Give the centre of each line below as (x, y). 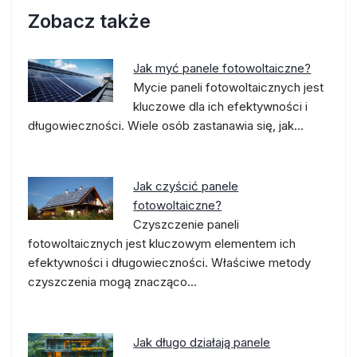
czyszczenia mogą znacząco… (112, 282)
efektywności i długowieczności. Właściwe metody (169, 263)
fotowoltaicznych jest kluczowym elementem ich (162, 243)
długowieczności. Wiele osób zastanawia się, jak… (166, 126)
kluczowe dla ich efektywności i (221, 106)
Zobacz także (89, 21)
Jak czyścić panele (186, 186)
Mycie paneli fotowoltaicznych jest (229, 87)
